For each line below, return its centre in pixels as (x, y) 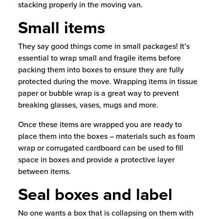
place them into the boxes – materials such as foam (106, 136)
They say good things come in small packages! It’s (104, 46)
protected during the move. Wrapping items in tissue (108, 81)
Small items (61, 28)
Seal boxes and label (95, 194)
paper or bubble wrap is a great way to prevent (98, 93)
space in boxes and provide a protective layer (96, 160)
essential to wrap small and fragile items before (99, 58)
